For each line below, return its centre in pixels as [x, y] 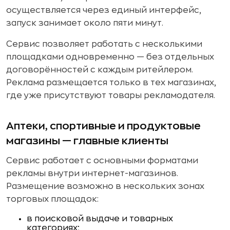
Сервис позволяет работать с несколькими [104, 44]
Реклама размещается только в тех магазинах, [111, 83]
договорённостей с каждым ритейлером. [100, 70]
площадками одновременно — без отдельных [110, 57]
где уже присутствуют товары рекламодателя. [111, 95]
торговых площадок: [52, 199]
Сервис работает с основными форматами [102, 161]
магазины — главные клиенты [87, 141]
